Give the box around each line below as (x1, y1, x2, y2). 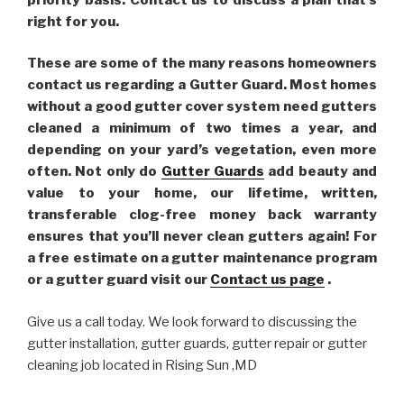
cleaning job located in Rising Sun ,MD (27, 356, 257, 373)
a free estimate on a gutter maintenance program (27, 250, 377, 266)
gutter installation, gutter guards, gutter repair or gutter (27, 335, 367, 352)
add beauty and (263, 163, 377, 179)
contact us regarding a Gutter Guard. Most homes (27, 77, 377, 93)
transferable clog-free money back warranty (27, 207, 377, 223)
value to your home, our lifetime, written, (27, 185, 377, 201)
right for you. (27, 13, 119, 30)
